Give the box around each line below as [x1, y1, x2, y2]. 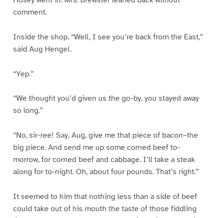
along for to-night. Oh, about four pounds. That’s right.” [13, 167, 199, 177]
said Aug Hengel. [13, 44, 72, 54]
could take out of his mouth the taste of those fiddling [13, 204, 197, 214]
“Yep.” [13, 69, 34, 79]
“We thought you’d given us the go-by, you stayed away [13, 93, 199, 104]
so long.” [13, 106, 43, 116]
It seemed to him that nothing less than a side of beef [13, 192, 197, 202]
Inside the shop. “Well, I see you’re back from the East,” [13, 32, 203, 42]
